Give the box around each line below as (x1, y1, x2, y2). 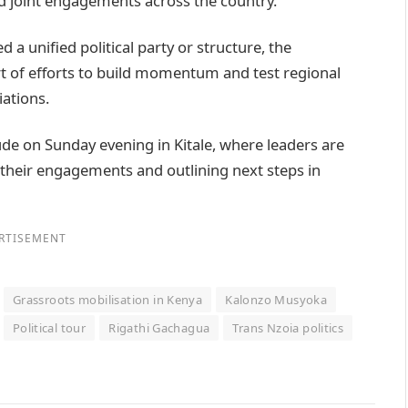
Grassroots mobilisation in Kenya (12, 291, 203, 309)
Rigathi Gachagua (108, 320, 210, 337)
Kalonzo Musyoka (225, 291, 328, 309)
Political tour (12, 320, 87, 337)
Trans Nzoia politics (232, 320, 344, 337)
